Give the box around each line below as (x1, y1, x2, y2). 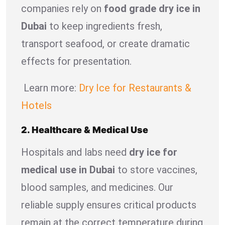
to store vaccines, (115, 163, 197, 176)
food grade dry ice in (104, 2, 200, 15)
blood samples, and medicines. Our (21, 181, 173, 193)
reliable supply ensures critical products (21, 198, 196, 211)
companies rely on (21, 2, 104, 15)
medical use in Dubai (21, 163, 115, 176)
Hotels (21, 99, 52, 111)
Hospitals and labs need (21, 146, 129, 158)
